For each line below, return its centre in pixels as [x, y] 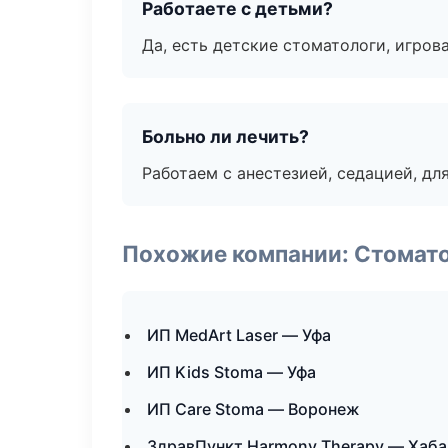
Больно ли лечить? [225, 136]
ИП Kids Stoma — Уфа [231, 372]
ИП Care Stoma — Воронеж [253, 409]
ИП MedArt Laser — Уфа [239, 335]
